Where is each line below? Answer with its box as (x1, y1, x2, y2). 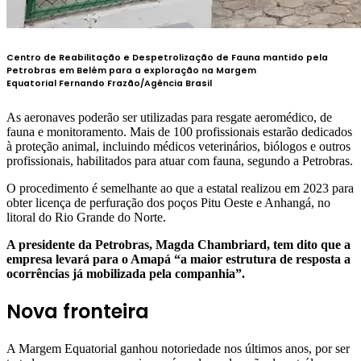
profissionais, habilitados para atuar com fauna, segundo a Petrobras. (6, 154, 353, 168)
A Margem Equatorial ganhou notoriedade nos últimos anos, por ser (6, 341, 350, 355)
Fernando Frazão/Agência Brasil (59, 77, 212, 90)
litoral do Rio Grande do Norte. (6, 210, 166, 224)
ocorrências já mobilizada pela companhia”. (6, 267, 245, 280)
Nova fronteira (6, 297, 149, 325)
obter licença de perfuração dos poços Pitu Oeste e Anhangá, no (6, 196, 330, 210)
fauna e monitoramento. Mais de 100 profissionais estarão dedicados (6, 125, 352, 139)
